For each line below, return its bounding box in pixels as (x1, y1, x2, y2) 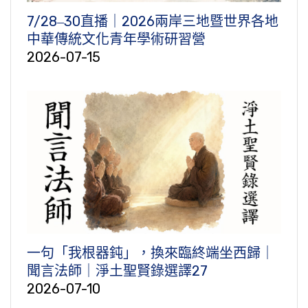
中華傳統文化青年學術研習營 (27, 30, 206, 47)
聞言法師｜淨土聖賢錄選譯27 (27, 262, 208, 279)
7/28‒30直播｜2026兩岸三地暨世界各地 (27, 12, 278, 30)
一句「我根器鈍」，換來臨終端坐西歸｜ (27, 244, 274, 261)
